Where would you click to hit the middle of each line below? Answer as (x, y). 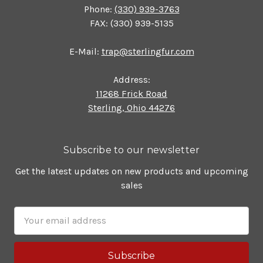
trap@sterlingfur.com (148, 51)
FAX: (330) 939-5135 (131, 23)
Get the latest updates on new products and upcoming (131, 171)
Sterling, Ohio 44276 (131, 107)
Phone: (99, 9)
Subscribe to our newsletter (131, 150)
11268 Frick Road (131, 93)
